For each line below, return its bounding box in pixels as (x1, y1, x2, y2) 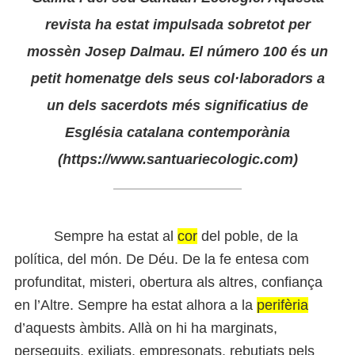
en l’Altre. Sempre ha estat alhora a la (14, 296, 257, 313)
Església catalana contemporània (65, 124, 290, 140)
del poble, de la (197, 227, 298, 244)
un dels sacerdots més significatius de (47, 97, 308, 113)
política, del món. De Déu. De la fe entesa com (14, 250, 309, 267)
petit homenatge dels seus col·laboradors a (30, 70, 325, 86)
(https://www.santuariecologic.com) (57, 151, 298, 167)
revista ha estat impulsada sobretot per (44, 16, 311, 32)
